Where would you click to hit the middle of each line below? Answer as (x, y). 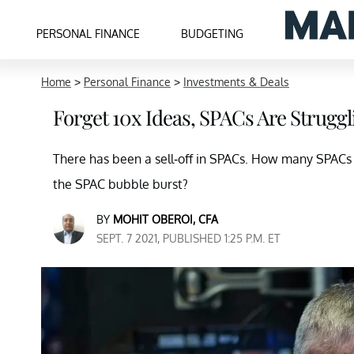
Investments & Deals (236, 82)
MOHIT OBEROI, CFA (166, 219)
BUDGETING (213, 33)
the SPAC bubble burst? (121, 184)
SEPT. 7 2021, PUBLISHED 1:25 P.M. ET (188, 238)
